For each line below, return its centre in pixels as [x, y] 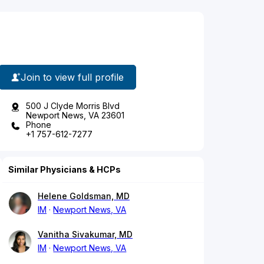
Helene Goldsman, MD [84, 196]
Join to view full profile [72, 77]
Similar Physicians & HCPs [65, 170]
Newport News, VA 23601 [75, 115]
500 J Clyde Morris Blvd [73, 106]
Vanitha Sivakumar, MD [85, 235]
